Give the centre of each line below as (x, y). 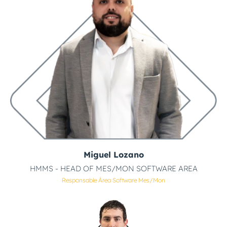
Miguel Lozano (113, 154)
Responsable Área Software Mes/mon (113, 180)
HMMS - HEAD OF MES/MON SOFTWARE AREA (113, 168)
